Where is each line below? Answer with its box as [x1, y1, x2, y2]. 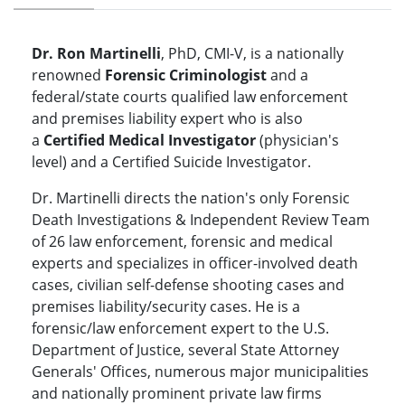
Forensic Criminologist [105, 65, 267, 86]
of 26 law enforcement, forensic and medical [32, 231, 333, 252]
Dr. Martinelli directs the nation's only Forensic [32, 188, 350, 209]
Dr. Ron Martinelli [32, 43, 161, 64]
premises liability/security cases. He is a [32, 297, 300, 317]
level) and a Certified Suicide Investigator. [32, 152, 315, 173]
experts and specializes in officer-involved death [32, 253, 358, 274]
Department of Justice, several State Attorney [32, 340, 339, 361]
